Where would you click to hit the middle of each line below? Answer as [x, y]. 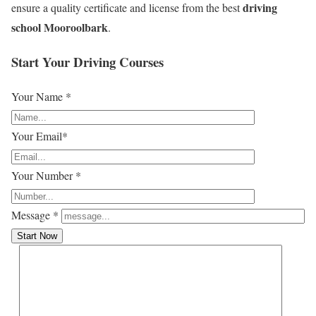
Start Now [37, 236]
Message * [35, 214]
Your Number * [46, 175]
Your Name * [41, 96]
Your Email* [39, 135]
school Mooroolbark [60, 28]
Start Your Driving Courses [87, 61]
